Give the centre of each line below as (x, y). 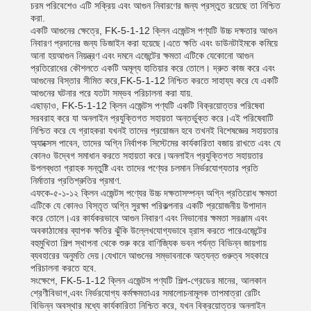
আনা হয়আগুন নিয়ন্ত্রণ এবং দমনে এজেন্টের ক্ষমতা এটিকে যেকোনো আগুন (142, 56)
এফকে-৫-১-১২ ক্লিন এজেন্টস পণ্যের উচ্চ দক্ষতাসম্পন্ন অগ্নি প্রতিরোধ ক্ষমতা (154, 193)
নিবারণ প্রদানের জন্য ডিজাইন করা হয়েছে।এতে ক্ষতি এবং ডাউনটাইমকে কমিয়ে (154, 43)
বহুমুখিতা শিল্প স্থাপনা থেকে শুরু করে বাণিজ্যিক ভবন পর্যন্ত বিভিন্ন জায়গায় (149, 243)
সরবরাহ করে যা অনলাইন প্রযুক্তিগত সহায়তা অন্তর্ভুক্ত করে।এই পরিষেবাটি (152, 118)
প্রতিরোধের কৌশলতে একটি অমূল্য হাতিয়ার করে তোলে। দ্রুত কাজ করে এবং (153, 68)
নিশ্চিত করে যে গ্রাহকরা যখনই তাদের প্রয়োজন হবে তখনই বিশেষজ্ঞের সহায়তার (154, 131)
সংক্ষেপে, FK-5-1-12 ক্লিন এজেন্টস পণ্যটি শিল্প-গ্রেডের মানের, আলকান (148, 280)
